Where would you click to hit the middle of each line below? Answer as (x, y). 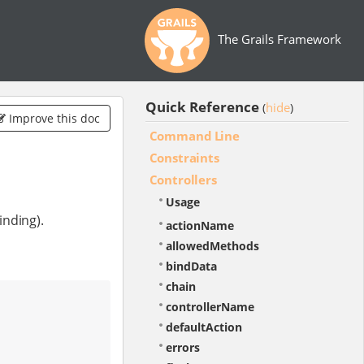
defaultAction (204, 327)
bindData (191, 266)
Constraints (184, 158)
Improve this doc (52, 118)
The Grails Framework (279, 39)
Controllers (183, 180)
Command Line (194, 136)
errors (182, 348)
